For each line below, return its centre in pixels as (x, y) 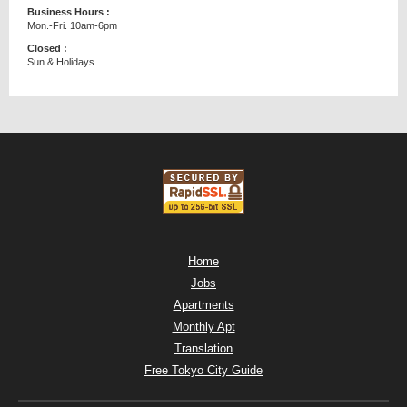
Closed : (47, 48)
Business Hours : (69, 11)
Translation (203, 348)
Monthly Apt (203, 326)
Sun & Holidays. (62, 61)
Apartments (203, 304)
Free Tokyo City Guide (203, 370)
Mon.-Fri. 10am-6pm (72, 25)
